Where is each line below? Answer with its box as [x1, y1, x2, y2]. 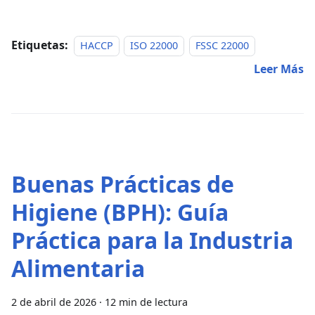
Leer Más [254, 60, 304, 77]
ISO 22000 [130, 38, 179, 52]
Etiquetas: [11, 37, 68, 53]
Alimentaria [11, 252, 145, 283]
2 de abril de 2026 [11, 295, 96, 309]
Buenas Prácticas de [11, 168, 234, 199]
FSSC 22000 [195, 38, 249, 52]
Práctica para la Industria [11, 224, 293, 255]
